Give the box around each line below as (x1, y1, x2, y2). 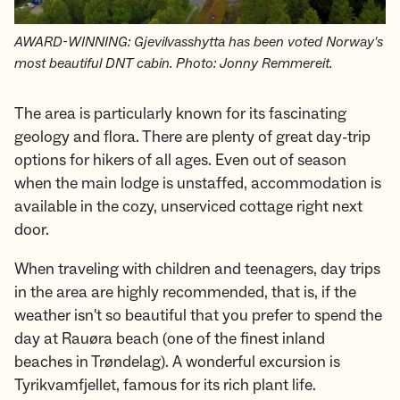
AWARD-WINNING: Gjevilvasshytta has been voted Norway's (14, 33, 383, 52)
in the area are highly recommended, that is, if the (14, 282, 356, 304)
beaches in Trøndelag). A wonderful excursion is (14, 352, 340, 373)
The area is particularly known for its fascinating (14, 104, 346, 125)
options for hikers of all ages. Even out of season (14, 150, 346, 171)
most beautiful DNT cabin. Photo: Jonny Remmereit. (14, 54, 332, 73)
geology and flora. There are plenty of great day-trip (14, 127, 371, 148)
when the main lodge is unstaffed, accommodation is (14, 173, 381, 195)
